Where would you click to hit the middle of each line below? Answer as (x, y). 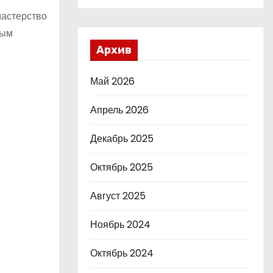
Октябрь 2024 (122, 253)
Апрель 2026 (119, 110)
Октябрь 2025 (122, 167)
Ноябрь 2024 (120, 225)
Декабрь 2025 (122, 139)
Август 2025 (118, 196)
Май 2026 (112, 81)
